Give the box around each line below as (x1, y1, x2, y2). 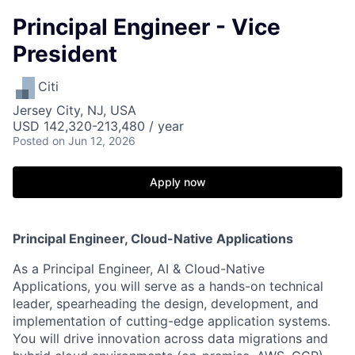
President (13, 40, 117, 67)
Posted (13, 134, 49, 147)
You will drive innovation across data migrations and (13, 330, 328, 346)
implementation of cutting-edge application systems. (13, 313, 330, 329)
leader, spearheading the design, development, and (13, 296, 319, 311)
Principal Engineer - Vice (13, 13, 281, 40)
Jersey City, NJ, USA (13, 102, 136, 118)
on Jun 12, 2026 (52, 134, 136, 147)
